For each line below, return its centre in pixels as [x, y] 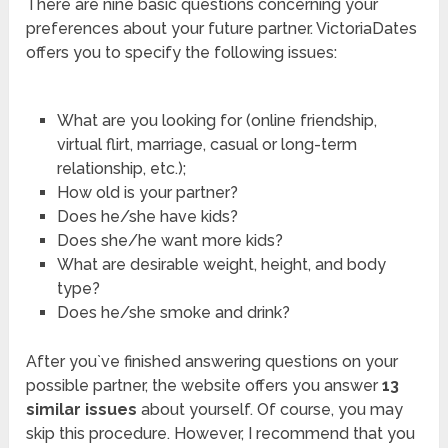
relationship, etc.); [121, 169]
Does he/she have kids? [147, 217]
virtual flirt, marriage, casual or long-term [206, 145]
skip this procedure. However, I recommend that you [221, 434]
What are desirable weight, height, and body [221, 265]
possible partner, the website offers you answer [204, 386]
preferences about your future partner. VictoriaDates [222, 29]
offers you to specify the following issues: [182, 53]
